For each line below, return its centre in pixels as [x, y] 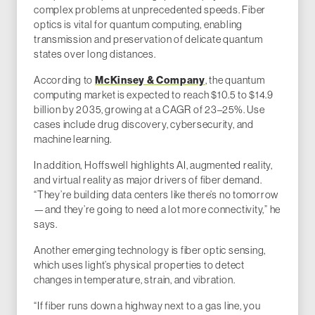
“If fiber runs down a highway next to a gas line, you [147, 306]
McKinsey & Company [150, 80]
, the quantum [235, 80]
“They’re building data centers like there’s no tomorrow [156, 194]
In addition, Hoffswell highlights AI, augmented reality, [154, 165]
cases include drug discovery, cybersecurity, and [144, 124]
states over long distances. [95, 54]
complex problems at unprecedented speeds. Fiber [150, 9]
